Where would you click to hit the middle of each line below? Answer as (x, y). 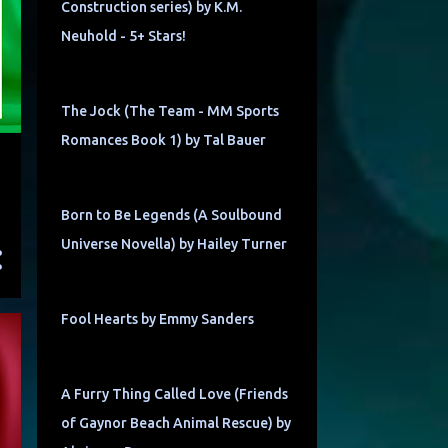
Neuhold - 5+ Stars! (123, 36)
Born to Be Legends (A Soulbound (171, 215)
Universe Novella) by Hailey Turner (173, 244)
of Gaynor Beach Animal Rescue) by (175, 423)
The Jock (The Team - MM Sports (169, 111)
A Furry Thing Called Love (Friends (174, 394)
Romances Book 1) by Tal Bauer (163, 140)
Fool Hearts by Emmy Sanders (157, 319)
